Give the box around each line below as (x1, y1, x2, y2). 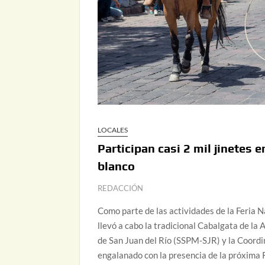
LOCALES (98, 125, 128, 135)
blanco (98, 159, 135, 173)
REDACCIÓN (98, 183, 144, 193)
